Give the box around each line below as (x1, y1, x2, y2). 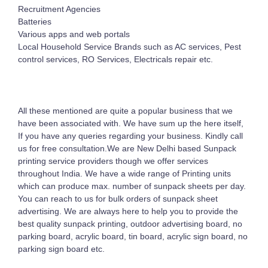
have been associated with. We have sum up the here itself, (18, 118, 244, 128)
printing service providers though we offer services (18, 156, 209, 166)
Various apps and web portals (18, 30, 130, 39)
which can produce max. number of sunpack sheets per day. (18, 181, 246, 191)
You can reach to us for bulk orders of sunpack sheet (18, 194, 218, 203)
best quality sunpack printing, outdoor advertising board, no (18, 219, 243, 229)
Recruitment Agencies (18, 5, 101, 14)
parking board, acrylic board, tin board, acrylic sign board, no (18, 232, 248, 241)
